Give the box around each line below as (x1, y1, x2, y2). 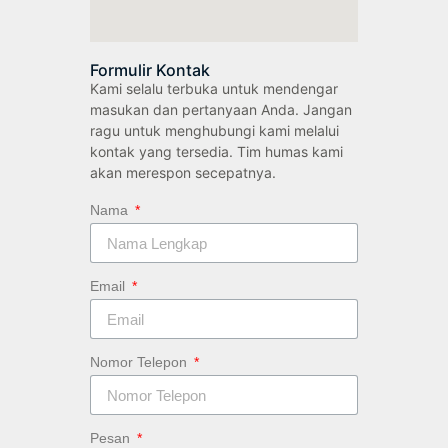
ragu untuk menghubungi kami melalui (90, 121, 339, 139)
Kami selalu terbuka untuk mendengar (90, 79, 338, 97)
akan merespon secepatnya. (90, 163, 276, 181)
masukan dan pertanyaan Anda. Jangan (90, 100, 352, 118)
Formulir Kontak (90, 59, 210, 80)
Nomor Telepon (90, 354, 191, 371)
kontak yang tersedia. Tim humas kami (90, 142, 343, 160)
